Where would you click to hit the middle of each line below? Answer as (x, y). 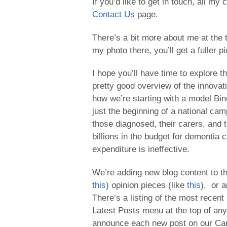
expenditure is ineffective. (141, 149)
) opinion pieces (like (146, 185)
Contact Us (113, 15)
